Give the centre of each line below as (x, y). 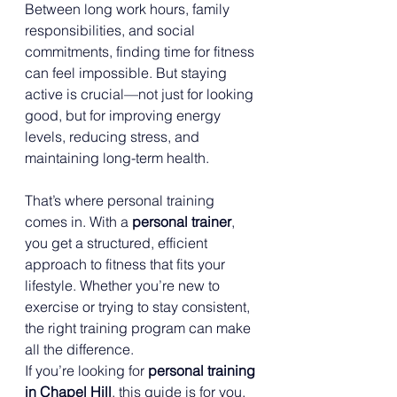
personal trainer (182, 222)
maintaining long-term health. (117, 158)
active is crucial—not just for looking (141, 94)
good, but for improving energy (125, 115)
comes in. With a (78, 222)
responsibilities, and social (112, 30)
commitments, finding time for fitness (141, 51)
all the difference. (79, 349)
